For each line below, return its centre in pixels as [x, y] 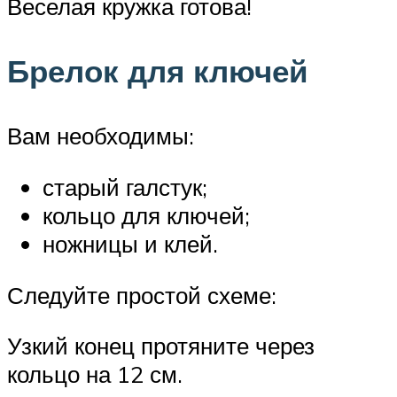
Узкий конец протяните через [161, 346]
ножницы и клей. [130, 244]
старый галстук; [125, 187]
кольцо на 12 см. [95, 374]
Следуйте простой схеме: [142, 295]
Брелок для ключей [158, 71]
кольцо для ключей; [146, 216]
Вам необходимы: [101, 136]
